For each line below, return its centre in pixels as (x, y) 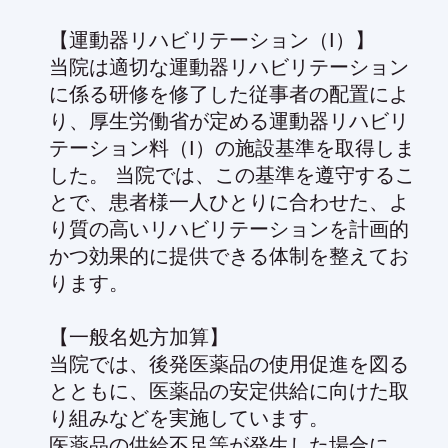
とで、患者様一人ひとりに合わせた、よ (229, 201)
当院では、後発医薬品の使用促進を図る (229, 363)
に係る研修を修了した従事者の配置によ (229, 93)
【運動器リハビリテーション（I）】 (212, 39)
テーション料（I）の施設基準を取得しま (232, 147)
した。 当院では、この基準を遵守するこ (232, 174)
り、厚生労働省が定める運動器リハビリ (229, 120)
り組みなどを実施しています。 (189, 417)
